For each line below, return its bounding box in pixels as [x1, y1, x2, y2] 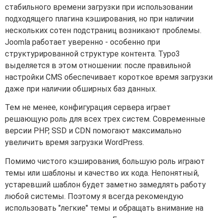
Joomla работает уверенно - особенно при [5, 37, 160, 47]
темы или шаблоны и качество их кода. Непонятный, [5, 168, 199, 178]
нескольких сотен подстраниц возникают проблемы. [5, 25, 201, 35]
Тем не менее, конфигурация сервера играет [5, 103, 171, 112]
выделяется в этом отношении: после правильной [5, 60, 191, 70]
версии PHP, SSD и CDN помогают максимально [5, 126, 182, 136]
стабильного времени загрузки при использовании [5, 2, 193, 12]
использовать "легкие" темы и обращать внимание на [5, 203, 203, 213]
